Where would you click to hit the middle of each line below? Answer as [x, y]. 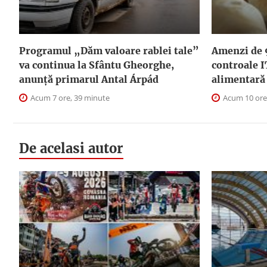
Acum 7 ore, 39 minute [69, 97]
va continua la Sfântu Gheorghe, [97, 65]
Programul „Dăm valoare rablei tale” [109, 50]
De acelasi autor [71, 148]
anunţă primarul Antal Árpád [89, 79]
